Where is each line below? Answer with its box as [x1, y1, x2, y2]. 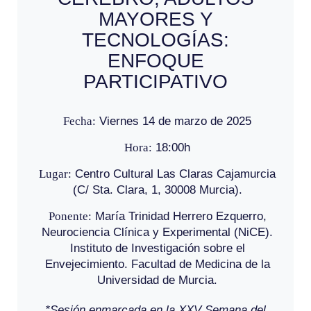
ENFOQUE [107, 50, 204, 72]
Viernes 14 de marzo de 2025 [96, 115, 251, 128]
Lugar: [39, 167, 72, 181]
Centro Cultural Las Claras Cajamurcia [72, 167, 276, 181]
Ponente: [48, 210, 92, 224]
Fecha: [63, 115, 96, 128]
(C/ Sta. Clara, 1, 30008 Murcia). [72, 183, 242, 197]
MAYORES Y [98, 8, 213, 31]
